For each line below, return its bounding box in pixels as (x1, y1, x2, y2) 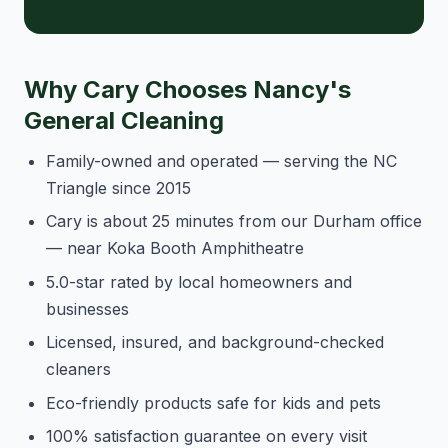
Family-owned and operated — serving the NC (46, 151, 398, 171)
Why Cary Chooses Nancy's (24, 75, 351, 104)
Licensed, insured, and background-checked (46, 332, 385, 353)
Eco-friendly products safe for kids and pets (46, 392, 382, 413)
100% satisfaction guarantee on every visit (46, 425, 368, 446)
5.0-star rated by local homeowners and (46, 271, 353, 292)
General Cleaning (24, 106, 224, 135)
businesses (46, 298, 130, 319)
